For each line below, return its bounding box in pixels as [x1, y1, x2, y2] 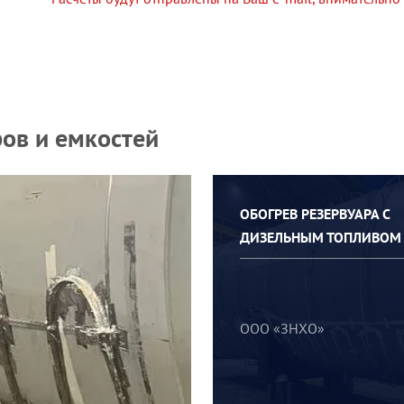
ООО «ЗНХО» [240, 318, 326, 337]
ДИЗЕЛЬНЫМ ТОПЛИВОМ [240, 228, 402, 247]
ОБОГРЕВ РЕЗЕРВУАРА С [240, 205, 391, 224]
